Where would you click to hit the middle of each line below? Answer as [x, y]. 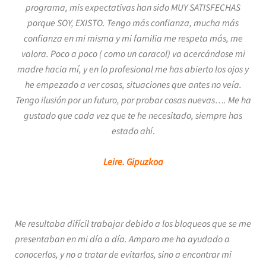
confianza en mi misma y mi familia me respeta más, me [133, 38]
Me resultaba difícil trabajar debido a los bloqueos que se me [133, 223]
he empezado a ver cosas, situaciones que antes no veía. [133, 84]
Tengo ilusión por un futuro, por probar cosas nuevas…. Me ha [133, 100]
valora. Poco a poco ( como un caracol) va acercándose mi [133, 53]
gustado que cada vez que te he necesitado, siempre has [133, 115]
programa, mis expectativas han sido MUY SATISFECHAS [133, 7]
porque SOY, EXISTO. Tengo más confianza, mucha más [133, 23]
